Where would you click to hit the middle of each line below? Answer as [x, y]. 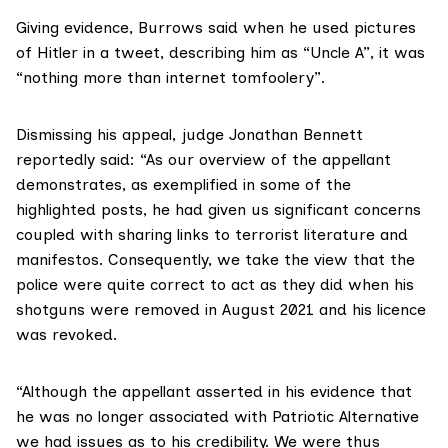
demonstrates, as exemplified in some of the [183, 184]
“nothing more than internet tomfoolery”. [170, 77]
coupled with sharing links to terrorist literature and [212, 234]
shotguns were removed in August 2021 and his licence [221, 309]
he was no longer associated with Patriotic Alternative [217, 416]
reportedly [55, 159]
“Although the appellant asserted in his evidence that [214, 391]
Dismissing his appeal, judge [122, 134]
